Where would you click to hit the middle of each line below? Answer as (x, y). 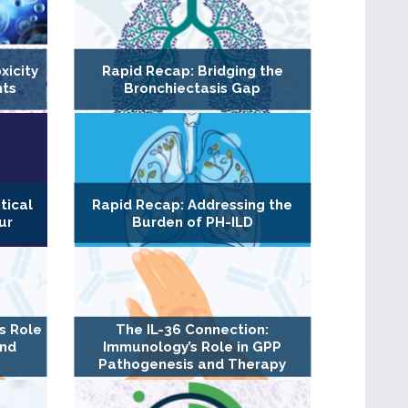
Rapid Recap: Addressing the (193, 204)
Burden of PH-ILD (192, 222)
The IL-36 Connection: (193, 330)
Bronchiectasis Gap (193, 89)
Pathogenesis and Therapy (193, 365)
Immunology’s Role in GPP (193, 347)
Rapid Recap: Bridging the (192, 71)
